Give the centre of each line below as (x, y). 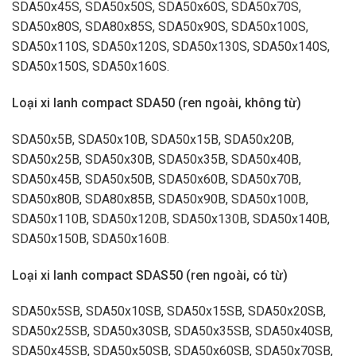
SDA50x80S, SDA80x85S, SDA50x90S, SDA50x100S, (160, 27)
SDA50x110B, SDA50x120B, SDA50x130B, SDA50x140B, (171, 219)
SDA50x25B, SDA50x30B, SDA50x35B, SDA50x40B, (157, 159)
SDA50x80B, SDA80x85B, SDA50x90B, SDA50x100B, (160, 199)
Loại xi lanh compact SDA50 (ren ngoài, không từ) (157, 103)
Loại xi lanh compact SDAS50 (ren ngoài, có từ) (150, 275)
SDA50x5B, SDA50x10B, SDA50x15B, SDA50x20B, (153, 139)
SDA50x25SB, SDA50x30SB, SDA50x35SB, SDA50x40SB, (172, 331)
